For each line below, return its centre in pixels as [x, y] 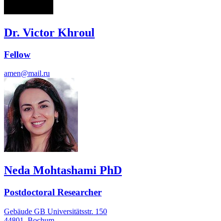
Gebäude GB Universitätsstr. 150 [55, 211]
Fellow [17, 54]
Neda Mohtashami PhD [63, 170]
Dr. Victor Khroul [49, 32]
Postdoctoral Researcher [53, 192]
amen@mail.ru [27, 74]
